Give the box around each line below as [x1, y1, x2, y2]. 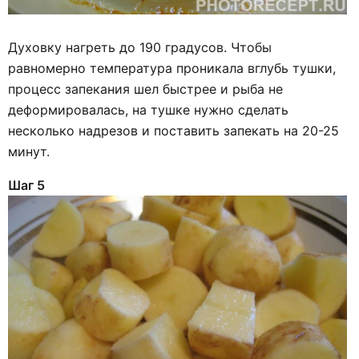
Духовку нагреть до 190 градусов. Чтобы [8, 39, 272, 56]
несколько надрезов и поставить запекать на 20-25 [8, 123, 339, 139]
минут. [8, 143, 50, 160]
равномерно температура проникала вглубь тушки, [8, 60, 336, 77]
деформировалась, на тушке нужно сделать [8, 102, 288, 119]
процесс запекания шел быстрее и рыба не [8, 81, 283, 98]
